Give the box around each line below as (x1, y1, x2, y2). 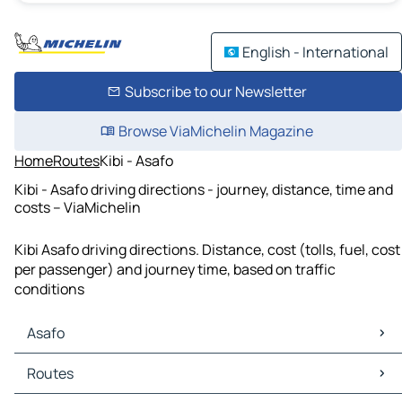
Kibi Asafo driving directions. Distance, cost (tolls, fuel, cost (14, 240, 400, 260)
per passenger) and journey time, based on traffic (14, 259, 336, 280)
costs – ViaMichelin (14, 197, 141, 217)
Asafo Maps (18, 354, 93, 374)
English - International (242, 42, 389, 62)
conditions (14, 279, 84, 300)
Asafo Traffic (18, 373, 101, 394)
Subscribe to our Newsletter (124, 82, 307, 101)
